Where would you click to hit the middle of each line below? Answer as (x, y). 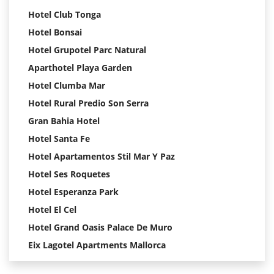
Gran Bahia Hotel (64, 121)
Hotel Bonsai (55, 32)
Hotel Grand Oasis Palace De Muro (100, 228)
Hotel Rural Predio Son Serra (88, 103)
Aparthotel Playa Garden (80, 68)
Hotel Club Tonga (65, 15)
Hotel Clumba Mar (67, 86)
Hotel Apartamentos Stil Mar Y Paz (102, 157)
